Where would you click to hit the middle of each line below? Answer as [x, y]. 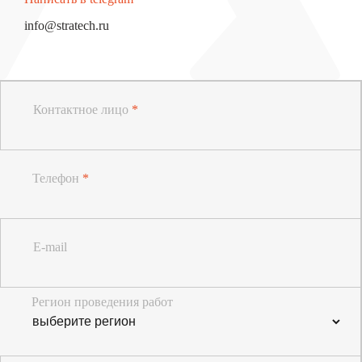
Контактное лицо [82, 109]
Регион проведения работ [102, 301]
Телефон [57, 178]
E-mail [50, 246]
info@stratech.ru [67, 25]
